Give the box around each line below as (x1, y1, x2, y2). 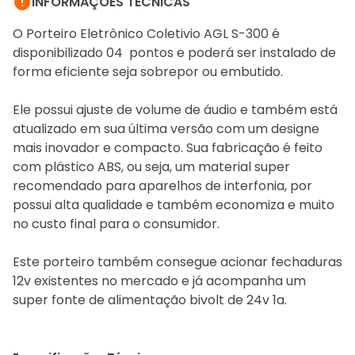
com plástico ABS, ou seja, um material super (13, 158, 290, 176)
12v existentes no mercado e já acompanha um (13, 272, 306, 290)
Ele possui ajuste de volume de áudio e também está (13, 101, 338, 119)
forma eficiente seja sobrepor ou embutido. (13, 63, 283, 81)
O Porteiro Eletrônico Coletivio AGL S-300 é (13, 25, 280, 43)
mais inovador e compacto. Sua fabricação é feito (13, 139, 323, 157)
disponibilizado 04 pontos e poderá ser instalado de (13, 44, 336, 62)
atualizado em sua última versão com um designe (13, 120, 319, 138)
